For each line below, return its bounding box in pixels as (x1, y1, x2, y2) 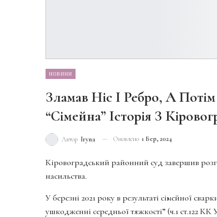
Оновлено (113, 134, 140, 143)
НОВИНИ (49, 70, 72, 77)
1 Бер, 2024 (141, 134, 172, 143)
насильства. (46, 170, 87, 181)
